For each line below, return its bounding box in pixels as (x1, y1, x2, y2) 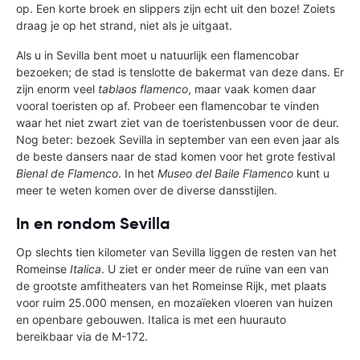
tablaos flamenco (98, 81, 188, 96)
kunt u (293, 166, 329, 180)
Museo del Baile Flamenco (157, 166, 293, 180)
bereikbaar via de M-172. (16, 329, 148, 343)
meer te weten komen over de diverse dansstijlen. (16, 182, 277, 197)
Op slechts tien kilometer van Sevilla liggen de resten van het (16, 244, 337, 259)
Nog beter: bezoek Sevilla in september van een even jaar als (16, 132, 339, 146)
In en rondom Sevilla (16, 212, 170, 234)
